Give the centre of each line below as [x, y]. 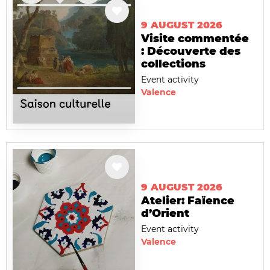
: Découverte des [191, 51]
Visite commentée [195, 38]
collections [173, 64]
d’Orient [165, 214]
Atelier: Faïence [188, 201]
